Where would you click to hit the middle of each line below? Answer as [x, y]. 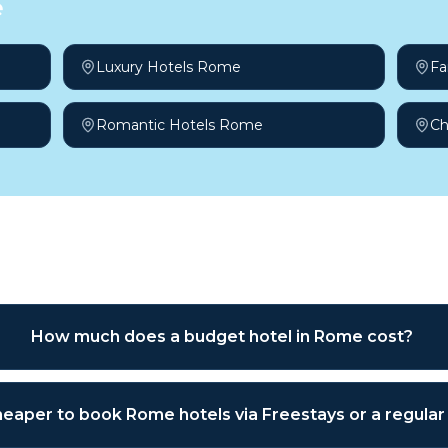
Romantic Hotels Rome [179, 125]
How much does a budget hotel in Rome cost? [222, 336]
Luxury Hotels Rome [168, 67]
